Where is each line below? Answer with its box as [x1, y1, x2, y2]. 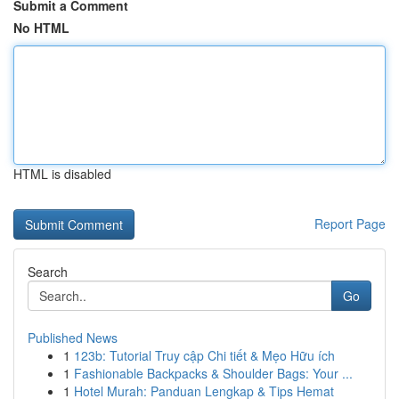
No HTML [13, 19, 69, 37]
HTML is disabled [13, 165, 111, 183]
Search [28, 263, 68, 281]
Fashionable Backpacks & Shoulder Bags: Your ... [74, 364, 353, 382]
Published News [28, 329, 118, 346]
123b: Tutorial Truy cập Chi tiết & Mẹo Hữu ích [74, 346, 335, 364]
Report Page [314, 215, 386, 232]
